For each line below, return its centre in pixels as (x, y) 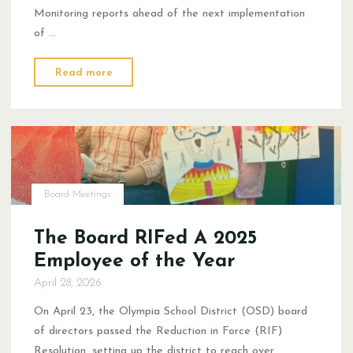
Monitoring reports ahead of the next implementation (170, 13)
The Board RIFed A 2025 (146, 238)
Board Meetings (78, 194)
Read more (84, 72)
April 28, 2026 (68, 283)
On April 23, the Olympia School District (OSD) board (171, 311)
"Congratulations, (158, 70)
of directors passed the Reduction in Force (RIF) (158, 331)
